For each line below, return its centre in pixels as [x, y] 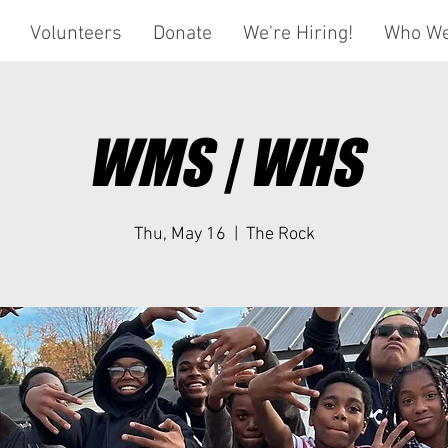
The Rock [280, 234]
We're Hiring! [297, 34]
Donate [182, 34]
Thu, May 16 [179, 234]
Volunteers [75, 34]
